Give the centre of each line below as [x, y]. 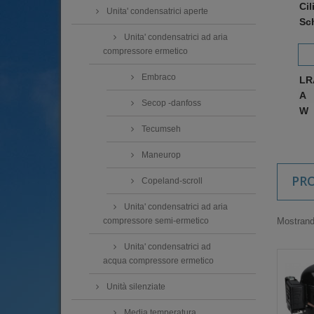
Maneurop [160, 155]
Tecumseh [160, 129]
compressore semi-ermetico [156, 221]
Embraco [158, 77]
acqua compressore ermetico [158, 261]
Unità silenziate [135, 287]
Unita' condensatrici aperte [156, 12]
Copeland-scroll [171, 181]
